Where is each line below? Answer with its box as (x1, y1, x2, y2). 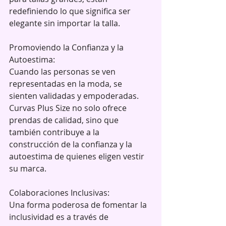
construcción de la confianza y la (9, 138, 134, 150)
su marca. (9, 162, 46, 174)
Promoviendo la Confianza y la (9, 41, 126, 53)
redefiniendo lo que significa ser (9, 5, 133, 17)
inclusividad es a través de (9, 211, 110, 222)
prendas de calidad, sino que (9, 114, 121, 126)
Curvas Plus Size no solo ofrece (9, 102, 129, 114)
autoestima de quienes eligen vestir (9, 150, 146, 162)
